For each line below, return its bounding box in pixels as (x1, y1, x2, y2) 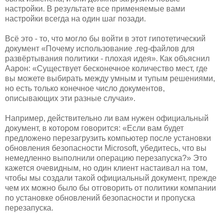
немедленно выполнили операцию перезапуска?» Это (5, 153, 207, 162)
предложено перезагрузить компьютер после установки (5, 133, 211, 142)
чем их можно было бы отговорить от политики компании (5, 183, 216, 192)
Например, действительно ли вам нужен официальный (5, 113, 209, 122)
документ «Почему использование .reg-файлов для (5, 44, 195, 53)
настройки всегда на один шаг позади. (5, 14, 146, 23)
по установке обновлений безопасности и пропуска (5, 193, 195, 202)
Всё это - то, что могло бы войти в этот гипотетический (5, 34, 206, 43)
